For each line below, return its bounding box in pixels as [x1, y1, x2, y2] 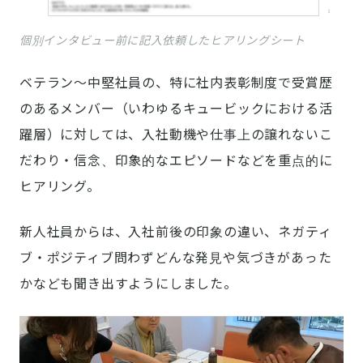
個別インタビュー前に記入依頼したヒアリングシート [19, 33, 305, 48]
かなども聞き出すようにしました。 [19, 275, 237, 293]
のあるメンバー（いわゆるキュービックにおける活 [19, 100, 333, 117]
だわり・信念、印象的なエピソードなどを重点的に [19, 152, 333, 169]
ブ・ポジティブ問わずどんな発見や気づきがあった [19, 250, 332, 267]
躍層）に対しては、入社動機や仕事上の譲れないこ [19, 126, 333, 143]
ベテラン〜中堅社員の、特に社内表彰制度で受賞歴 [19, 75, 333, 92]
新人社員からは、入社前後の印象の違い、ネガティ [19, 224, 332, 241]
